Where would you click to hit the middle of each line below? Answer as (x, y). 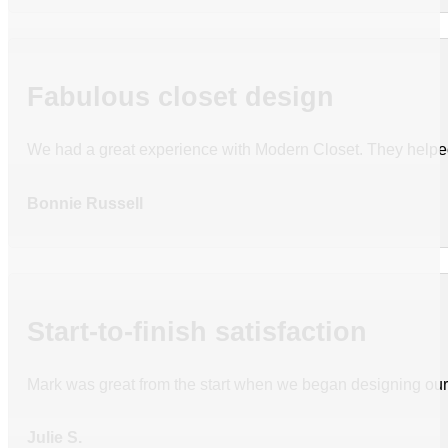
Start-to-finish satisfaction (197, 331)
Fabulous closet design (181, 97)
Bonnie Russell (85, 202)
